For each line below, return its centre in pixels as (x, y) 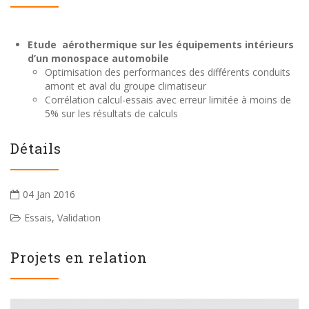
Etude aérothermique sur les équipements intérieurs (161, 44)
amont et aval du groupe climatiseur (126, 86)
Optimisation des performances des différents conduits (168, 72)
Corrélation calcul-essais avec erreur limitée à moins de (168, 99)
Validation (79, 217)
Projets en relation (79, 257)
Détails (36, 148)
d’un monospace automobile (98, 58)
